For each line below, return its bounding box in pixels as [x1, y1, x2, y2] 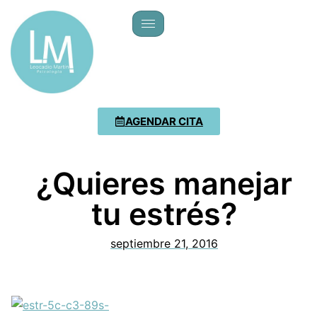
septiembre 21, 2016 [110, 236, 218, 250]
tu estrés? [91, 195, 237, 232]
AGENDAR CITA [125, 114, 203, 128]
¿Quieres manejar [36, 164, 292, 202]
